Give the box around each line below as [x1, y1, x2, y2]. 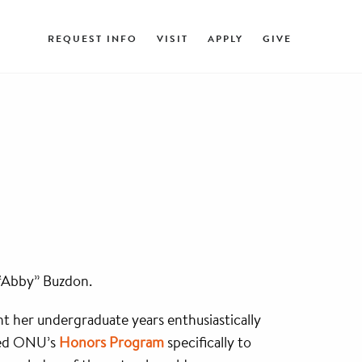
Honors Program [59, 332, 164, 351]
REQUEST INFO [48, 31, 137, 45]
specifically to [164, 332, 251, 351]
